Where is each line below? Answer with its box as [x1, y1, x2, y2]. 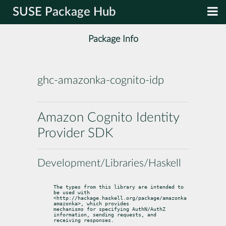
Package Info [88, 34, 138, 44]
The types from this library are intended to [53, 184, 184, 190]
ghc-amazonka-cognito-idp [37, 75, 164, 86]
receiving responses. [53, 217, 114, 223]
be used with [53, 189, 90, 195]
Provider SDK [37, 126, 114, 140]
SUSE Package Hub [13, 6, 116, 18]
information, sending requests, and [53, 211, 156, 217]
